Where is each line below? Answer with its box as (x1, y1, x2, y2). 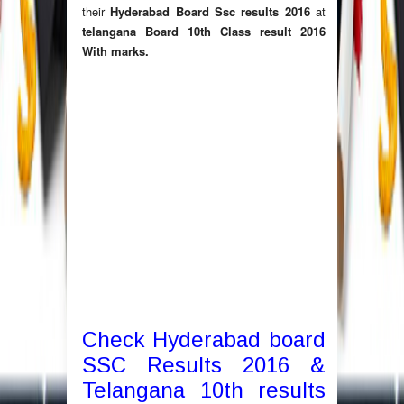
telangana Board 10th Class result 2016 (82, 23, 326, 41)
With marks (82, 42, 145, 60)
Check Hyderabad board (82, 327, 326, 353)
